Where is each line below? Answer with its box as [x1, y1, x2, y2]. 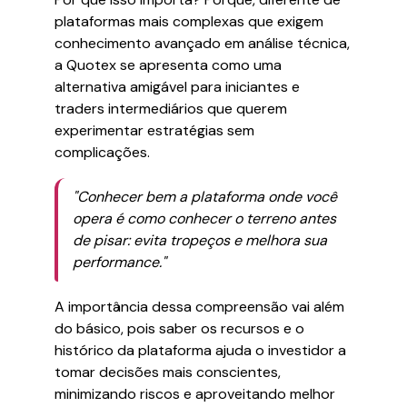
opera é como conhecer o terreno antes [73, 209, 336, 228]
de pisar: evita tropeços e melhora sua [73, 231, 327, 250]
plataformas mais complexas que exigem [55, 12, 323, 31]
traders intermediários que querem [55, 99, 287, 118]
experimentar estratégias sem [55, 121, 254, 140]
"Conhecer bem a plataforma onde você [73, 187, 337, 206]
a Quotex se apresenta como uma [55, 55, 282, 74]
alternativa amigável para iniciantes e [55, 77, 300, 96]
